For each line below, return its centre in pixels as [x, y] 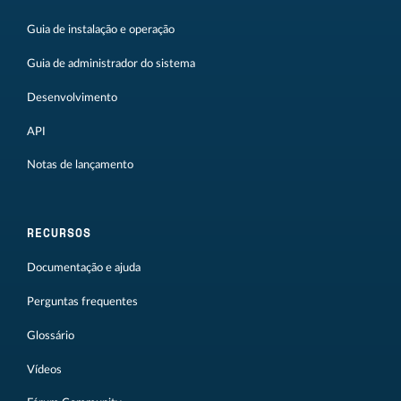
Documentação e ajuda [84, 268]
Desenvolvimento [72, 97]
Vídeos [44, 369]
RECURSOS [59, 233]
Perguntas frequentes [82, 302]
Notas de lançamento [80, 165]
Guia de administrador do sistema [111, 64]
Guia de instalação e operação [101, 30]
